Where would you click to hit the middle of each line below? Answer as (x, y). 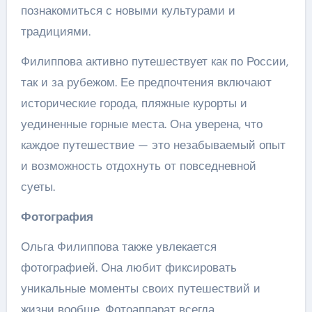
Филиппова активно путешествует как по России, (154, 61)
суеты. (38, 187)
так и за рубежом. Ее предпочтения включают (146, 82)
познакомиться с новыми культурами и (128, 10)
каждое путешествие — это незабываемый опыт (153, 145)
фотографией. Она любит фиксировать (128, 267)
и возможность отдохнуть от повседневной (138, 166)
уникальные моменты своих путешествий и (140, 288)
